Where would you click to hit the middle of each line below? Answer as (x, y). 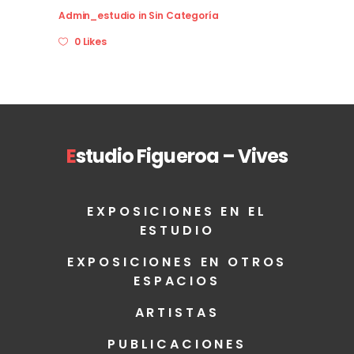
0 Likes (90, 41)
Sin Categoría (184, 15)
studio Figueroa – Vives (182, 156)
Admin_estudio (97, 15)
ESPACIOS (177, 281)
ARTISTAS (177, 312)
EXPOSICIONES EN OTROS (177, 262)
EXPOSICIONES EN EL (177, 211)
